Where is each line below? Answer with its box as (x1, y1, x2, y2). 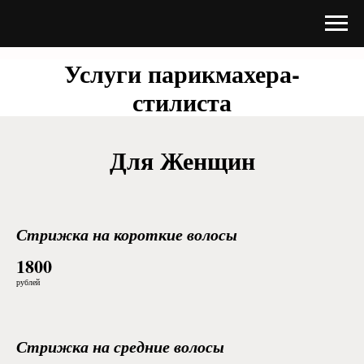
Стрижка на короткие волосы (16, 223, 237, 245)
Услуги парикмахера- (64, 55, 300, 91)
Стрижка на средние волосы (16, 335, 224, 357)
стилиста (132, 84, 232, 119)
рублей (16, 276, 40, 288)
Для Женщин (109, 142, 255, 178)
